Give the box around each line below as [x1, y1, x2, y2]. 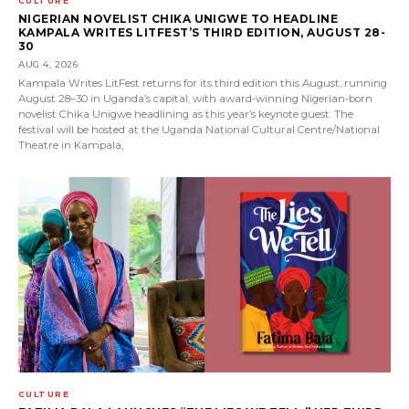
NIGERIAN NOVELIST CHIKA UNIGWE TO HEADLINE [18, 11, 339, 26]
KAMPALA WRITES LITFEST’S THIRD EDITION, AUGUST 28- [18, 25, 386, 39]
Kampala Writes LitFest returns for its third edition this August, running [18, 76, 387, 89]
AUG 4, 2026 [18, 58, 79, 70]
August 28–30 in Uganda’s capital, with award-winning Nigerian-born [18, 91, 372, 105]
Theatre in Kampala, [18, 138, 123, 152]
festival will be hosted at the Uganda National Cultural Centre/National [18, 122, 380, 136]
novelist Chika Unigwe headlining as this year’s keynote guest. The [18, 107, 353, 121]
